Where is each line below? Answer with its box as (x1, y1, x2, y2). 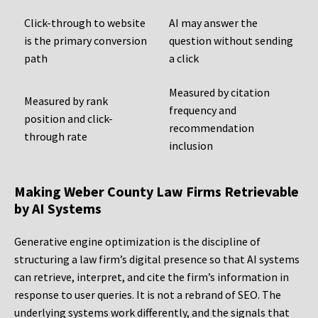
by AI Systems (14, 199, 102, 218)
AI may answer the (169, 16, 258, 31)
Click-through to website (24, 16, 146, 31)
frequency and (169, 103, 236, 118)
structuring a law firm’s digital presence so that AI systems (14, 252, 300, 267)
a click (169, 51, 199, 66)
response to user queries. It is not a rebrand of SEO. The (14, 287, 281, 302)
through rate (24, 129, 87, 144)
